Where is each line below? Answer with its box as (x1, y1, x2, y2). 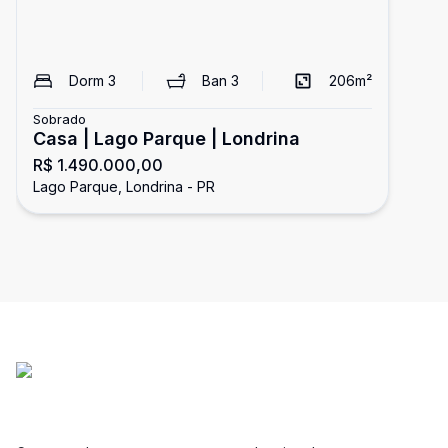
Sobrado (33, 111, 86, 127)
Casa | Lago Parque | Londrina (33, 128, 300, 149)
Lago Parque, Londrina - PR (33, 178, 215, 195)
